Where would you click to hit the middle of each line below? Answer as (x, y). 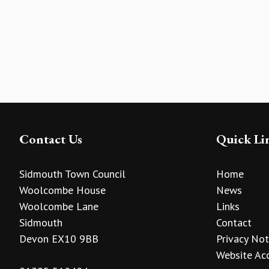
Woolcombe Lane (59, 207)
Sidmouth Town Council (72, 174)
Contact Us (51, 139)
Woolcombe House (62, 190)
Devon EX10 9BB (59, 239)
